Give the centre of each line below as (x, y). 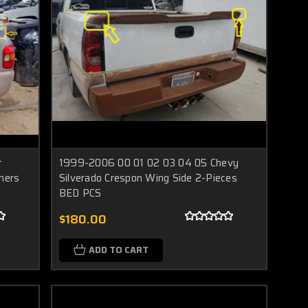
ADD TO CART (118, 250)
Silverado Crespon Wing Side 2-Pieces (148, 178)
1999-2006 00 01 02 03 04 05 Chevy (149, 163)
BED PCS (80, 193)
